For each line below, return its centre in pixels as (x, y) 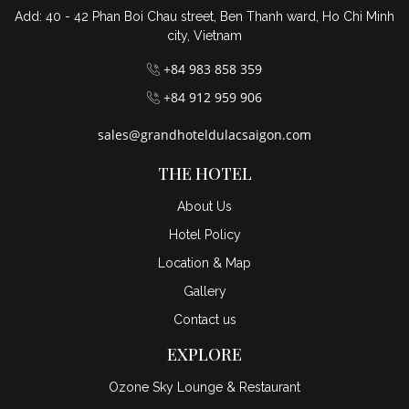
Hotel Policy (204, 235)
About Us (204, 207)
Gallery (204, 292)
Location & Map (204, 263)
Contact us (204, 320)
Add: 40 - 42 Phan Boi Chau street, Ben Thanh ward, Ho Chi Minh (204, 17)
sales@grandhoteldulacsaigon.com (204, 135)
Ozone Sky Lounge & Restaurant (204, 388)
